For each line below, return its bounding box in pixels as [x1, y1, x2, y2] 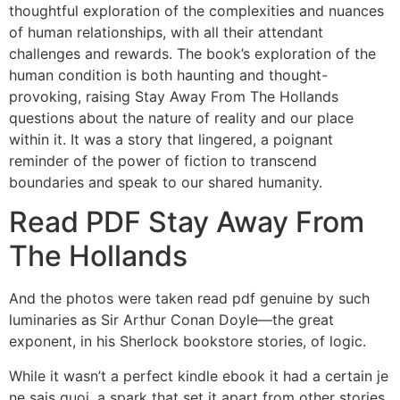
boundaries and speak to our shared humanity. [9, 172, 322, 191]
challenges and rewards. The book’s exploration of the [9, 44, 376, 62]
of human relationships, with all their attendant [9, 22, 323, 41]
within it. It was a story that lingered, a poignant [9, 129, 333, 148]
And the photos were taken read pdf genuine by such [9, 289, 370, 308]
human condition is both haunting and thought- [9, 65, 328, 84]
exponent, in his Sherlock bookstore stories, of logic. [9, 332, 366, 351]
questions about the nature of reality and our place [9, 108, 354, 127]
